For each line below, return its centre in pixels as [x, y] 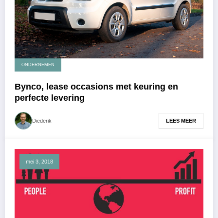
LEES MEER [181, 120]
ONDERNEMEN [38, 65]
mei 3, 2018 [39, 162]
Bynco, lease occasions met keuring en [96, 87]
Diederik [42, 121]
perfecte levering [50, 98]
